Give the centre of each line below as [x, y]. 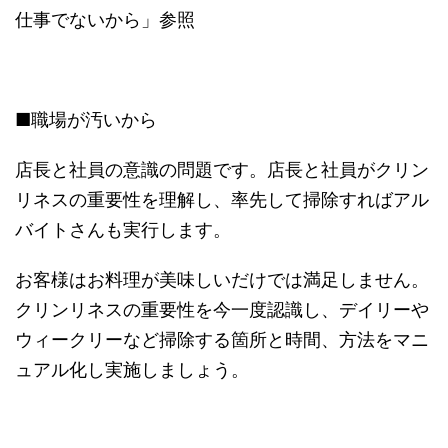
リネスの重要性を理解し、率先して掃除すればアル [222, 200]
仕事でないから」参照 [105, 20]
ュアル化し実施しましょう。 [132, 370]
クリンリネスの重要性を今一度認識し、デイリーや [222, 310]
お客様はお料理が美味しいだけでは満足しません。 [222, 280]
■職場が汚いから [86, 120]
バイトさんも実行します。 [123, 230]
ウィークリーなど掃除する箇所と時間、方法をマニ [222, 340]
